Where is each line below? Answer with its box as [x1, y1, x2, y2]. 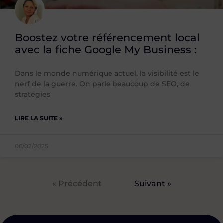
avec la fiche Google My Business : [15, 43, 197, 56]
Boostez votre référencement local [15, 31, 200, 44]
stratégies [15, 90, 50, 99]
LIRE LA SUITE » [15, 114, 63, 122]
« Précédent [52, 179, 102, 189]
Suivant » [134, 179, 171, 189]
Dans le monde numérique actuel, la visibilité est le [15, 69, 199, 78]
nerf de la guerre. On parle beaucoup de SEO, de [15, 79, 190, 89]
